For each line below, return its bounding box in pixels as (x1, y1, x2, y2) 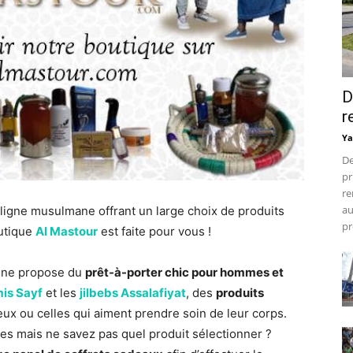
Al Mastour (35, 223, 98, 239)
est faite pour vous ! (98, 223, 211, 239)
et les (43, 284, 80, 300)
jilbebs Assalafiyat (80, 284, 186, 300)
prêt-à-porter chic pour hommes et (85, 264, 284, 280)
